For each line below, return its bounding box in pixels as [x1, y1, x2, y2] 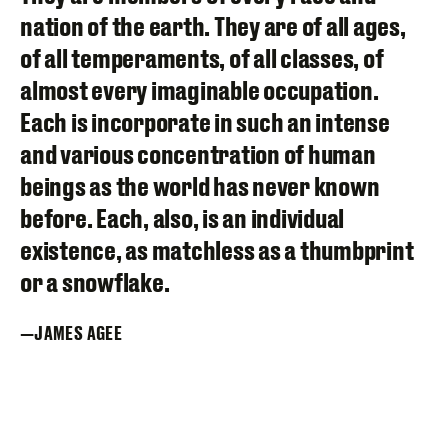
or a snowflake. [20, 267, 170, 297]
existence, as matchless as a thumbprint [20, 235, 414, 265]
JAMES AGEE [34, 321, 122, 344]
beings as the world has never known [20, 171, 380, 201]
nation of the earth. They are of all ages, [20, 11, 406, 41]
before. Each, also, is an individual [20, 203, 344, 233]
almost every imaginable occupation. [20, 75, 379, 105]
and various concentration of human [20, 139, 376, 169]
